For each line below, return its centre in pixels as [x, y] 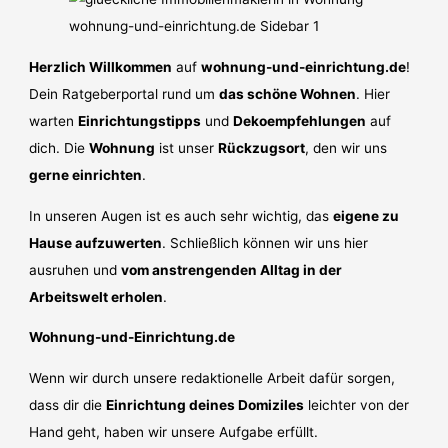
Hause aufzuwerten [96, 242]
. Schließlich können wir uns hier [265, 242]
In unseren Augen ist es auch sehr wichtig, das [181, 215]
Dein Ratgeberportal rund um [124, 93]
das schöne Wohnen [288, 93]
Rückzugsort [262, 147]
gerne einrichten [86, 174]
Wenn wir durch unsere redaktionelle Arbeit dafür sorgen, [212, 377]
